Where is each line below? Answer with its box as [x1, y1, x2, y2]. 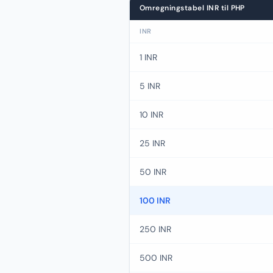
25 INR [140, 138, 165, 149]
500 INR [140, 252, 172, 263]
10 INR [140, 109, 163, 120]
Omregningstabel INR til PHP [140, 3, 245, 13]
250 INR [140, 224, 171, 235]
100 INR [140, 195, 171, 206]
